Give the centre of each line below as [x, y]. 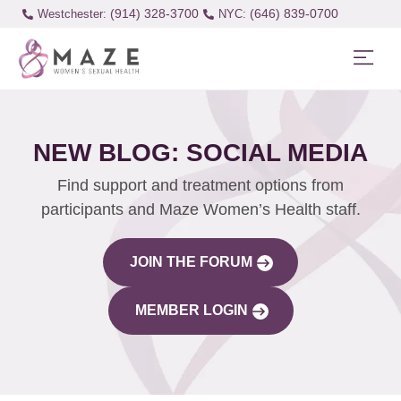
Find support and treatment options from [200, 185]
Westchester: [72, 14]
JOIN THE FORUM [191, 261]
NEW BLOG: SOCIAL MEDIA [200, 152]
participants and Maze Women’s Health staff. [200, 209]
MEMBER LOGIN [191, 310]
